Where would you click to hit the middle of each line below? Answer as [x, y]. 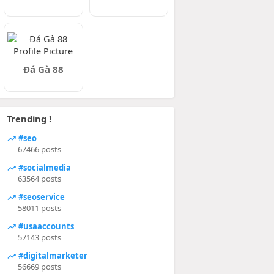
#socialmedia [43, 167]
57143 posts [39, 237]
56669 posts [39, 267]
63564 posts [39, 179]
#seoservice [40, 197]
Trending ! [29, 119]
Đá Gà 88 [43, 69]
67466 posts [39, 149]
